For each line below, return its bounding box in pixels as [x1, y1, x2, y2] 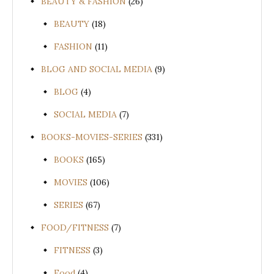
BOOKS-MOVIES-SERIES [41, 131, 143, 143]
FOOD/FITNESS [41, 222, 109, 234]
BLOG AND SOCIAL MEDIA [41, 64, 152, 75]
